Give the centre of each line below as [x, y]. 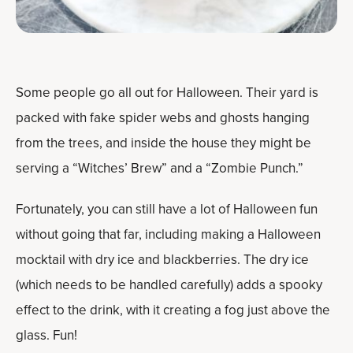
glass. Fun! [46, 335]
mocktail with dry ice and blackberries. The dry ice [162, 260]
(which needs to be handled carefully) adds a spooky [169, 285]
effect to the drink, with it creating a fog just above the [173, 310]
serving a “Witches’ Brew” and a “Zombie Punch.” [160, 168]
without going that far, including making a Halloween [168, 234]
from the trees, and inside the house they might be [163, 143]
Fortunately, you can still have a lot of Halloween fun [167, 209]
